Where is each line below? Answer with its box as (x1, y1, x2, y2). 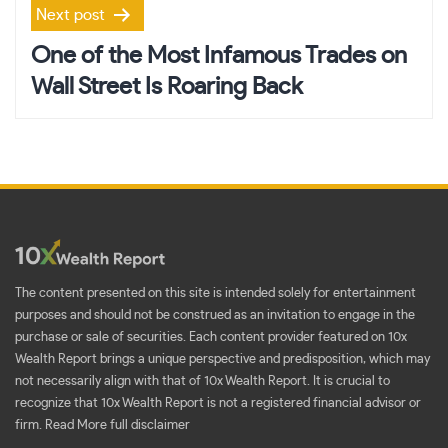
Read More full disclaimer (45, 419, 190, 433)
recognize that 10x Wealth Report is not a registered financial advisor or (15, 397, 421, 411)
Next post (36, 6, 105, 23)
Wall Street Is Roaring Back (31, 74, 303, 99)
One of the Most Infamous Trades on (31, 43, 407, 68)
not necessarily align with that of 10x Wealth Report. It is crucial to (15, 375, 390, 389)
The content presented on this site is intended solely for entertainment (15, 287, 416, 301)
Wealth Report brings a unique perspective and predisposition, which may (15, 353, 430, 367)
